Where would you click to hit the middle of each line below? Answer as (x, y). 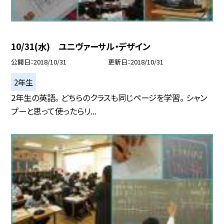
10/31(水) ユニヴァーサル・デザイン (81, 46)
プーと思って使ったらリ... (54, 111)
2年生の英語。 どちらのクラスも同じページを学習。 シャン (109, 98)
